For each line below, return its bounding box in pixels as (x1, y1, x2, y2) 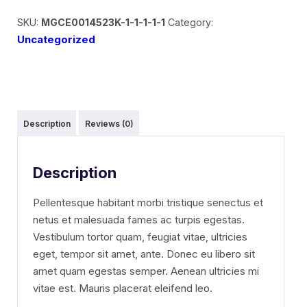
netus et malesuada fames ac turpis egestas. (33, 213, 245, 227)
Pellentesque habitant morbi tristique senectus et (33, 196, 263, 210)
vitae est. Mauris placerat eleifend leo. (33, 282, 212, 295)
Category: (168, 16, 213, 28)
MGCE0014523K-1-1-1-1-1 (41, 16, 165, 28)
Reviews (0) (84, 119, 134, 130)
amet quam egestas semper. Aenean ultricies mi (33, 265, 259, 278)
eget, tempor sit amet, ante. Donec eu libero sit (33, 247, 255, 261)
